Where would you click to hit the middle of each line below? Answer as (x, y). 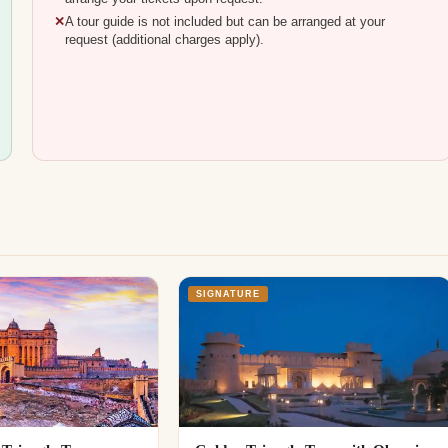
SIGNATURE (227, 293)
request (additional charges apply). (165, 40)
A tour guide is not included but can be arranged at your (225, 22)
